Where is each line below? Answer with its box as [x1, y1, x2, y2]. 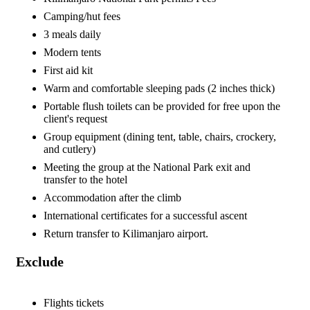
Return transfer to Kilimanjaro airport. [44, 227, 208, 239]
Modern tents [44, 46, 101, 58]
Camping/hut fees [44, 10, 120, 22]
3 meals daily [44, 28, 101, 40]
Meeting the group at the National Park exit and [44, 161, 250, 173]
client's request [44, 112, 107, 125]
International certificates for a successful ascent [44, 209, 247, 221]
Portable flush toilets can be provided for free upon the [44, 100, 280, 112]
